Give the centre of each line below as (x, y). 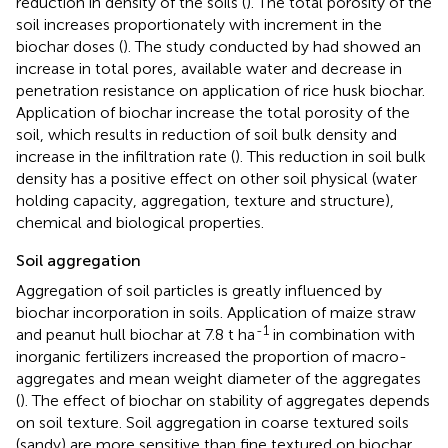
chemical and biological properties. (140, 222)
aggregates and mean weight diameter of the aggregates (218, 378)
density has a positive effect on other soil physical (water (216, 178)
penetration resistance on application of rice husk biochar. (220, 90)
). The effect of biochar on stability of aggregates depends (225, 400)
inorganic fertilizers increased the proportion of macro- (211, 356)
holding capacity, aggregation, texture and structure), (205, 200)
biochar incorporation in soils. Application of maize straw (216, 312)
